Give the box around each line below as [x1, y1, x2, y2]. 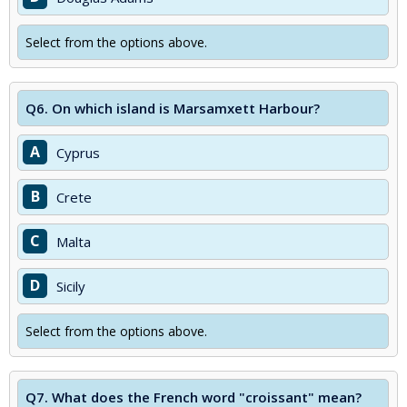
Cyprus [56, 144, 100, 162]
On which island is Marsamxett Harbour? [52, 99, 320, 117]
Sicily [56, 277, 85, 295]
